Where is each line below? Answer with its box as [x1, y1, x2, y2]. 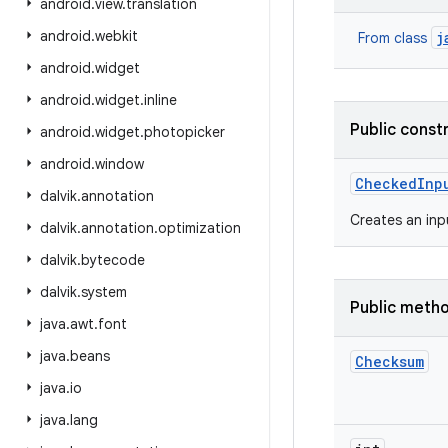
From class [358, 29, 431, 47]
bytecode [81, 251, 145, 269]
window [95, 155, 144, 173]
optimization [158, 219, 241, 237]
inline [144, 91, 177, 109]
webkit [95, 27, 138, 45]
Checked [355, 174, 417, 193]
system [81, 283, 127, 301]
